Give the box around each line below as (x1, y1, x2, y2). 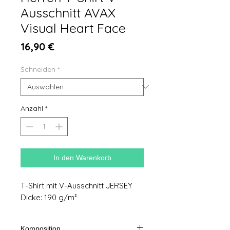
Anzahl (21, 103, 43, 113)
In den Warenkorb (53, 153, 111, 162)
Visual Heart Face (21, 20, 126, 36)
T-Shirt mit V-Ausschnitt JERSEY (21, 180, 132, 190)
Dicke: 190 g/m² (21, 192, 77, 202)
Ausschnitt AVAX (21, 4, 116, 21)
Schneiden (21, 64, 55, 74)
